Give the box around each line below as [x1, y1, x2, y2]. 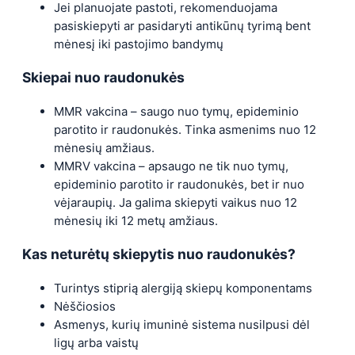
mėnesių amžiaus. [54, 139, 155, 155]
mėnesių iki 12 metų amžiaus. [54, 212, 218, 228]
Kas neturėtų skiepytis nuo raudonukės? [22, 246, 296, 263]
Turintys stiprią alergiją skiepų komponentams [54, 281, 312, 296]
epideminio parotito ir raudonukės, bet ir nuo [54, 176, 304, 192]
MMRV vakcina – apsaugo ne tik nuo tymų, [54, 158, 288, 174]
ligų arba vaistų [54, 335, 139, 351]
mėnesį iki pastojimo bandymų [54, 36, 223, 52]
